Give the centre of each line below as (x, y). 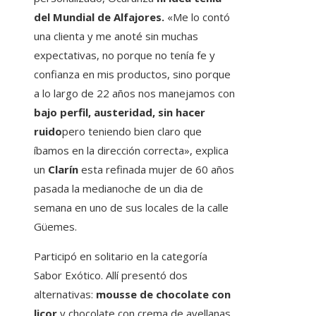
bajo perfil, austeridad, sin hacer (120, 113)
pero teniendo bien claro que (132, 132)
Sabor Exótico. (68, 275)
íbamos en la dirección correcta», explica (131, 151)
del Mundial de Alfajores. (101, 17)
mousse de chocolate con (163, 294)
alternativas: (65, 294)
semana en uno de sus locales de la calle (131, 208)
